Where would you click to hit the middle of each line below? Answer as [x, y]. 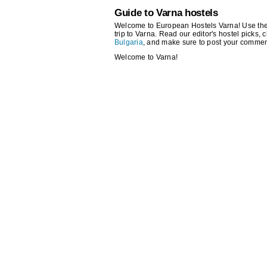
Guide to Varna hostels [166, 13]
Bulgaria [129, 43]
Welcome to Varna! [146, 58]
